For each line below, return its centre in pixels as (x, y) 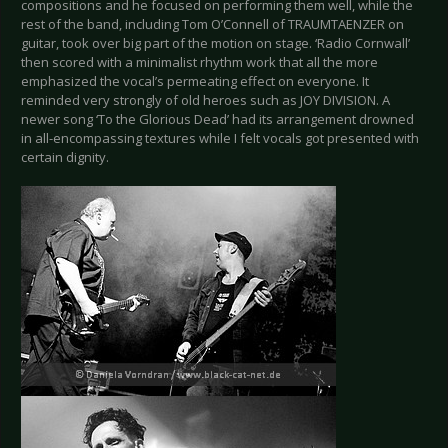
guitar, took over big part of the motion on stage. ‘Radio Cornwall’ (215, 43)
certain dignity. (65, 157)
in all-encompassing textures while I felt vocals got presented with (220, 138)
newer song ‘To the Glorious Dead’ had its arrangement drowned (217, 119)
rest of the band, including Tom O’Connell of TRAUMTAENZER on (212, 24)
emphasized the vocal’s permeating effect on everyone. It (195, 81)
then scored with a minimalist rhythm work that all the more (199, 62)
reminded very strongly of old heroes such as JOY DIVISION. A (205, 100)
